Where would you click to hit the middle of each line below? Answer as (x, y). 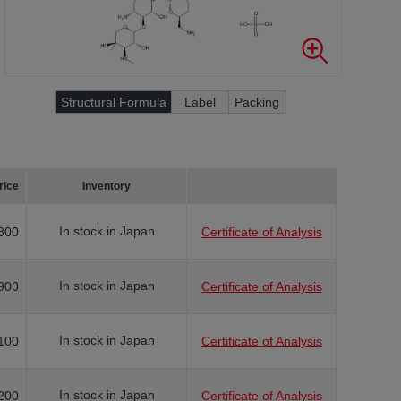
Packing (257, 102)
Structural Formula (113, 102)
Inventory (107, 186)
